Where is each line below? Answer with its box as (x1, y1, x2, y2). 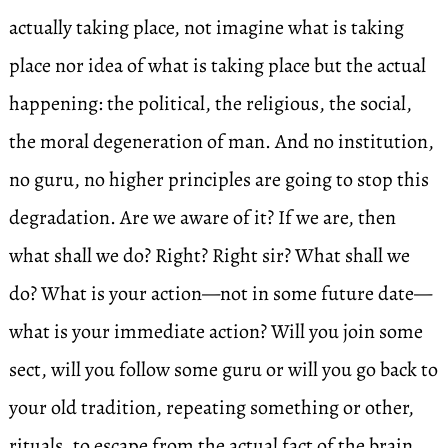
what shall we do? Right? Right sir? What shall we (8, 242, 410, 269)
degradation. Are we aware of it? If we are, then (8, 204, 396, 231)
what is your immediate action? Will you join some (8, 318, 423, 345)
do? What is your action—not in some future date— (8, 280, 432, 307)
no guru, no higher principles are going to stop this (8, 166, 429, 193)
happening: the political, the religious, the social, (8, 90, 412, 117)
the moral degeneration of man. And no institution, (8, 128, 434, 155)
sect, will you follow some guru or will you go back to (8, 356, 438, 383)
